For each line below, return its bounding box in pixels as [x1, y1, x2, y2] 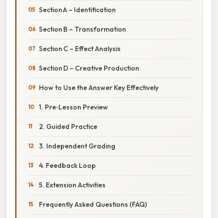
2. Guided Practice [39, 122, 97, 131]
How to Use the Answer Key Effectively [39, 83, 159, 92]
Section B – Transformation [39, 24, 126, 34]
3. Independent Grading [39, 141, 115, 150]
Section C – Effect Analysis [39, 44, 121, 53]
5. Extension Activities [39, 180, 106, 189]
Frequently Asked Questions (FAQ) [39, 200, 147, 209]
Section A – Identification [39, 5, 116, 14]
